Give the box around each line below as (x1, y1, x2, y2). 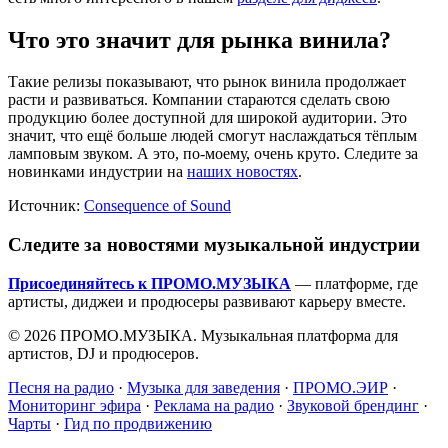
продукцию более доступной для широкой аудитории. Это (8, 109, 407, 127)
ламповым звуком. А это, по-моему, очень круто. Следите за (8, 145, 418, 163)
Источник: (8, 197, 84, 215)
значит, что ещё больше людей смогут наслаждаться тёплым (8, 127, 417, 145)
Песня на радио (8, 378, 114, 396)
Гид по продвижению (64, 414, 212, 432)
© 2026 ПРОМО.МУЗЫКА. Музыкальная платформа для (8, 326, 398, 344)
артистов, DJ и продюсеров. (8, 344, 199, 362)
